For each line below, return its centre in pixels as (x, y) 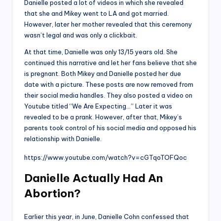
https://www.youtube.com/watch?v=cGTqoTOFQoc (106, 158)
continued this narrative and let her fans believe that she (110, 63)
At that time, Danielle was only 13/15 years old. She (101, 52)
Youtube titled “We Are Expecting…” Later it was (98, 106)
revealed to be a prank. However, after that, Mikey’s (103, 117)
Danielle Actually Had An (93, 178)
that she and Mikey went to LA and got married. (96, 14)
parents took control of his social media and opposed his (110, 128)
